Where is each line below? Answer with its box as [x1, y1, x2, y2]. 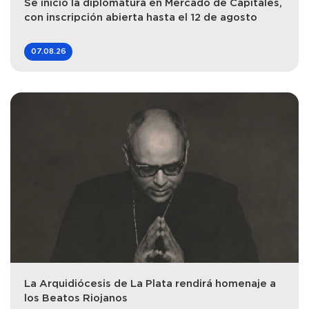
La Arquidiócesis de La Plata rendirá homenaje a [24, 279, 276, 290]
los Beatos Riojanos [24, 293, 128, 304]
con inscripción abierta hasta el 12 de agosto [24, 12, 257, 23]
